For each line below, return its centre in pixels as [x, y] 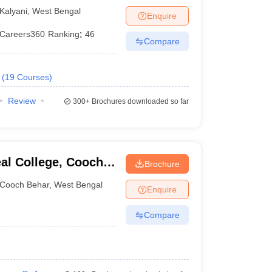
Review [22, 101]
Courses [33, 77]
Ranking [64, 34]
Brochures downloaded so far [139, 101]
